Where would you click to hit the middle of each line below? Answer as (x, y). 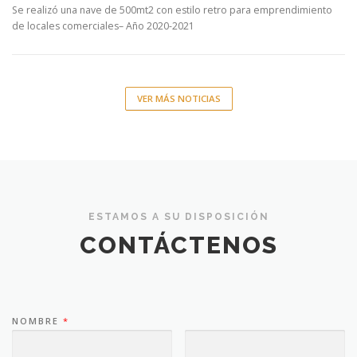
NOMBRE (37, 321)
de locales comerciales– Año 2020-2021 (103, 26)
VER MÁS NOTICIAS (178, 99)
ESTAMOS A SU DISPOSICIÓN (178, 216)
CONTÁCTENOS (178, 245)
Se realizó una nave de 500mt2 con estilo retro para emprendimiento (172, 10)
